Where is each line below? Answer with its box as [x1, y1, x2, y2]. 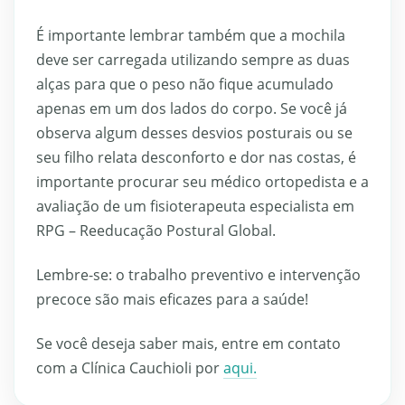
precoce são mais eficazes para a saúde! [36, 289, 308, 310]
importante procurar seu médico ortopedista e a [36, 172, 369, 193]
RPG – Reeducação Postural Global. [36, 221, 276, 241]
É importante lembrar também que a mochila [36, 25, 345, 46]
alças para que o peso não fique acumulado [36, 74, 334, 95]
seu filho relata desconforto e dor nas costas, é [36, 147, 356, 168]
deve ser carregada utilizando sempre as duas [36, 50, 350, 71]
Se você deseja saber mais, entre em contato [36, 334, 341, 354]
